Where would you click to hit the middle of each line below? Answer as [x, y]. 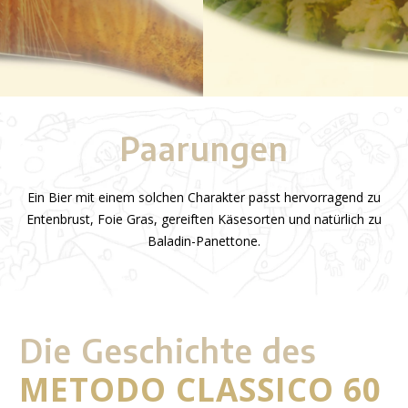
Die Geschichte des [168, 351]
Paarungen [204, 149]
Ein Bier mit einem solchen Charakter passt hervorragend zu [204, 198]
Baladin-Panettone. [204, 241]
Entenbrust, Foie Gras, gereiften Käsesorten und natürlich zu [204, 219]
